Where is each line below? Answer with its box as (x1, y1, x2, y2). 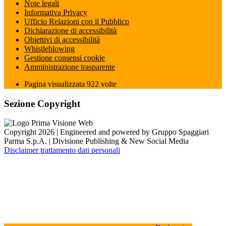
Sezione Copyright (4, 98, 80, 109)
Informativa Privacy (24, 8, 87, 17)
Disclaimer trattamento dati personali (4, 146, 120, 155)
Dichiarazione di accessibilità (24, 26, 117, 35)
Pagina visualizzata (24, 79, 87, 88)
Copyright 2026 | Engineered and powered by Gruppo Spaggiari (4, 128, 209, 137)
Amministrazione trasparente (24, 62, 115, 71)
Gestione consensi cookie (24, 53, 105, 62)
